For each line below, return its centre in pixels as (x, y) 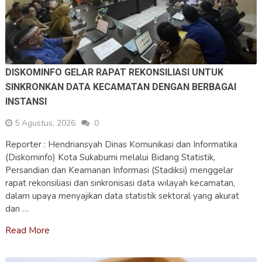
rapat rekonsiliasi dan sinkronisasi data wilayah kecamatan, (120, 183)
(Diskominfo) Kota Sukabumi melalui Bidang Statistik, (110, 158)
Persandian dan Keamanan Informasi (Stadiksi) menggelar (119, 170)
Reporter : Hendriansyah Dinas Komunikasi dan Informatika (121, 145)
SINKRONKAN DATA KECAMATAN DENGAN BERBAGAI (120, 87)
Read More (27, 231)
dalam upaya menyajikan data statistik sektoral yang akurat (122, 196)
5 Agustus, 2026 (45, 123)
